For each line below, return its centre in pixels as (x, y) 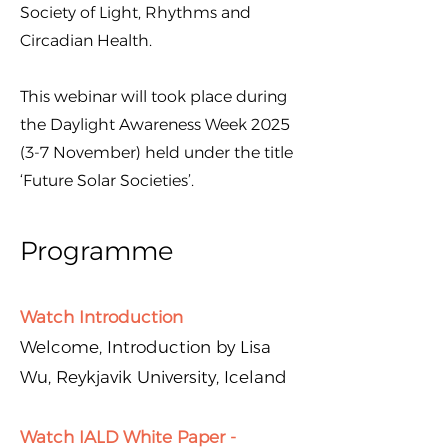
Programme (96, 251)
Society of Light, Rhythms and (135, 12)
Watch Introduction (101, 317)
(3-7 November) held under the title (156, 152)
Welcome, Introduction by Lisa (145, 347)
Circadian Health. (86, 40)
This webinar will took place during (153, 96)
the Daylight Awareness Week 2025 (155, 124)
